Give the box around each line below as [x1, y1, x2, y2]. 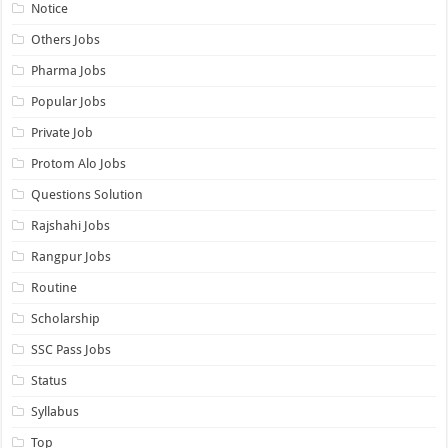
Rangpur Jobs [31, 249, 112, 265]
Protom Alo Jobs [31, 156, 127, 172]
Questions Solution [31, 187, 144, 203]
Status [31, 373, 68, 389]
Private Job [31, 125, 94, 141]
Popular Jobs [31, 94, 107, 110]
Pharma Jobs [31, 63, 107, 79]
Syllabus [31, 404, 80, 420]
